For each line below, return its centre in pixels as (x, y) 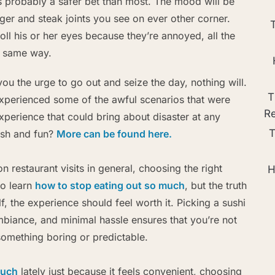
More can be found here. (114, 134)
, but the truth (216, 185)
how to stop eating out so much (110, 185)
